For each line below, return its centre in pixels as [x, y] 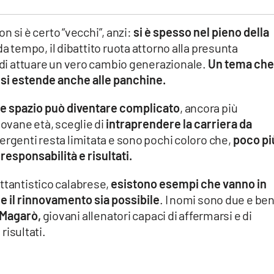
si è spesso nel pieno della [201, 32]
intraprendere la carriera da [179, 124]
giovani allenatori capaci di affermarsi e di [146, 216]
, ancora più [209, 108]
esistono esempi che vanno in [189, 184]
